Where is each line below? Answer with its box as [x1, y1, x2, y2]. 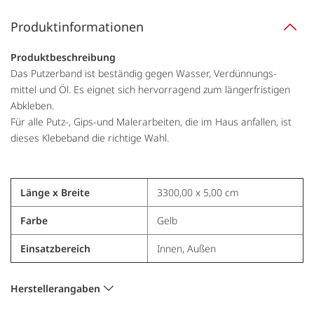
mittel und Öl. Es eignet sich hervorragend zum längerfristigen [11, 82, 290, 96]
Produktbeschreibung [11, 50, 116, 64]
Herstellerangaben [11, 281, 100, 295]
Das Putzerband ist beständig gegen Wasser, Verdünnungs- [11, 66, 277, 80]
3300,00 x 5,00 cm [156, 185, 239, 199]
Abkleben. [11, 98, 54, 112]
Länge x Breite [20, 185, 90, 199]
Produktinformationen [11, 18, 144, 35]
